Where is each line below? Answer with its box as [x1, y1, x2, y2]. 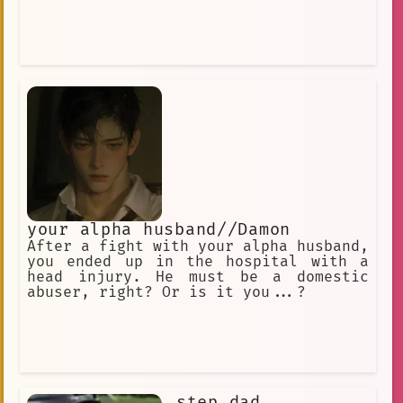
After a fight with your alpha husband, [27, 237, 369, 255]
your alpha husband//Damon [27, 219, 291, 240]
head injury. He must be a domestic [27, 267, 369, 286]
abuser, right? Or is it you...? [27, 282, 306, 301]
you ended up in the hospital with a [27, 252, 369, 271]
